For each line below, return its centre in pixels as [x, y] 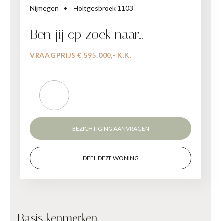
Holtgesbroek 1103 [103, 8]
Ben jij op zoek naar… [86, 34]
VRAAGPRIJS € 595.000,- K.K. [81, 55]
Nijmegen [44, 8]
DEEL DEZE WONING [110, 158]
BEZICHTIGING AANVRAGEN [110, 128]
